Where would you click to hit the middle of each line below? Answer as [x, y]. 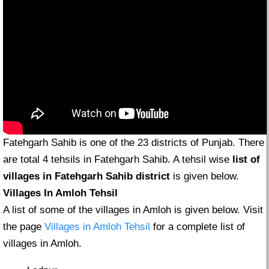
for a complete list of [198, 227]
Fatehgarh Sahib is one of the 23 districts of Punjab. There [134, 143]
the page [24, 227]
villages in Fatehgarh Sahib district [86, 177]
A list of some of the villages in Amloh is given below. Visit [133, 210]
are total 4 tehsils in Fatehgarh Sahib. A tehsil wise [118, 160]
